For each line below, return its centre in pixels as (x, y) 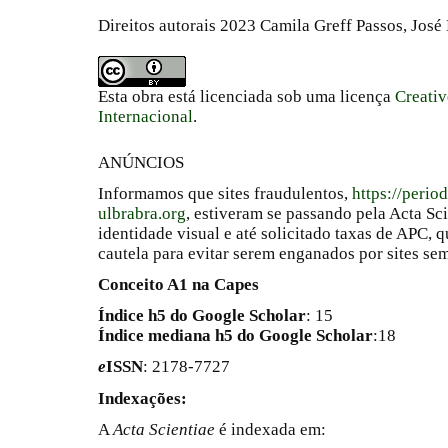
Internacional (145, 117)
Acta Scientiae (166, 429)
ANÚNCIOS (141, 162)
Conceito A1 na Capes (178, 285)
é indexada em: (272, 429)
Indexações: (142, 398)
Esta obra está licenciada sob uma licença (246, 97)
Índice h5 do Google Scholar (202, 316)
